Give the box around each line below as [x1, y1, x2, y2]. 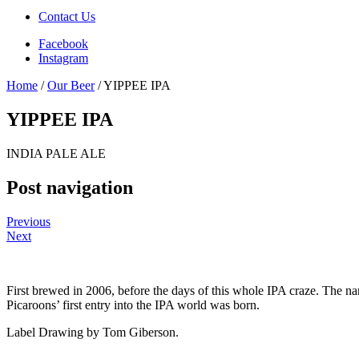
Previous [6, 214, 50, 228]
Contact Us [38, 10, 95, 24]
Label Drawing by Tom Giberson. [6, 325, 179, 339]
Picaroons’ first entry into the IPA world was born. [6, 297, 260, 312]
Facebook [38, 37, 88, 51]
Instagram [38, 51, 88, 66]
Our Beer [47, 79, 95, 93]
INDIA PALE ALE [6, 147, 106, 161]
